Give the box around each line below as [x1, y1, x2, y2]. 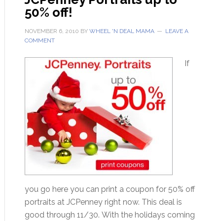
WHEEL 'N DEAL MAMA [89, 28, 154, 35]
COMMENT [24, 37, 55, 44]
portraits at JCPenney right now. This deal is [24, 197, 182, 207]
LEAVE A [165, 28, 188, 35]
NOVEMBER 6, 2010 [24, 28, 79, 35]
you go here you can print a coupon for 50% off [24, 184, 195, 194]
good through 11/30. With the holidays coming [24, 210, 195, 220]
